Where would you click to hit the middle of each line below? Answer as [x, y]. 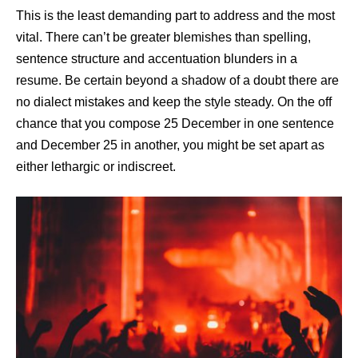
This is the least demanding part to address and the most [175, 16]
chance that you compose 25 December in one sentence [175, 124]
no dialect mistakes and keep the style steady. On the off [174, 102]
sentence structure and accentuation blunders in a [157, 59]
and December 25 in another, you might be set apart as [170, 145]
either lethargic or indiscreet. [96, 167]
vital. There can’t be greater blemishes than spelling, [163, 38]
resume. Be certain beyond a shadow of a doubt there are [177, 81]
